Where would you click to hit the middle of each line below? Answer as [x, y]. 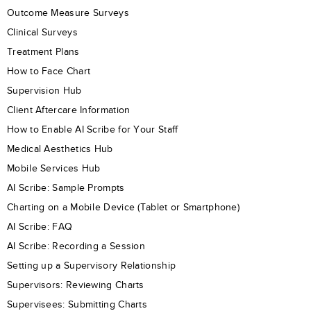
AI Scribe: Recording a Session [76, 246]
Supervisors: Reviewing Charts [76, 285]
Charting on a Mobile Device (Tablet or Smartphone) [123, 207]
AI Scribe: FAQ [40, 226]
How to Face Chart [49, 71]
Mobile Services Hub [54, 168]
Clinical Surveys [42, 32]
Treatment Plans [43, 51]
